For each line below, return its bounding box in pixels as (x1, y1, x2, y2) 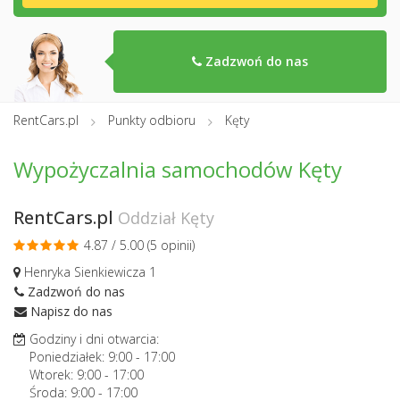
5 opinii (150, 237, 192, 254)
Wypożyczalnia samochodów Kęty (13, 154, 342, 185)
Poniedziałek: (29, 347, 108, 365)
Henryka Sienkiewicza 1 (21, 263, 156, 281)
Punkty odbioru (108, 112, 196, 129)
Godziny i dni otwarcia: (26, 329, 159, 347)
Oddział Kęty (118, 207, 214, 229)
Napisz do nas (27, 302, 112, 320)
